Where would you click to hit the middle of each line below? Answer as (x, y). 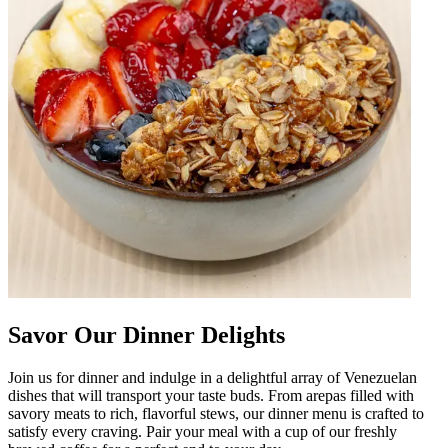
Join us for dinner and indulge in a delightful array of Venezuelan (212, 377)
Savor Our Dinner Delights (146, 334)
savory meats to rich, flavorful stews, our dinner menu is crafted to (216, 413)
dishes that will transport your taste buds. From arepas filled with (211, 395)
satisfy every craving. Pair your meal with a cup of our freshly (202, 431)
